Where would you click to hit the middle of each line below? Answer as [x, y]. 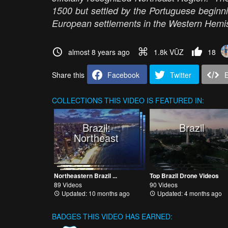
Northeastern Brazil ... [85, 175]
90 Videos [163, 184]
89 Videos [68, 184]
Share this [68, 75]
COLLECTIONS [77, 100]
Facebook [123, 75]
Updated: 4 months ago [189, 193]
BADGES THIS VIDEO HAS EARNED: [112, 216]
